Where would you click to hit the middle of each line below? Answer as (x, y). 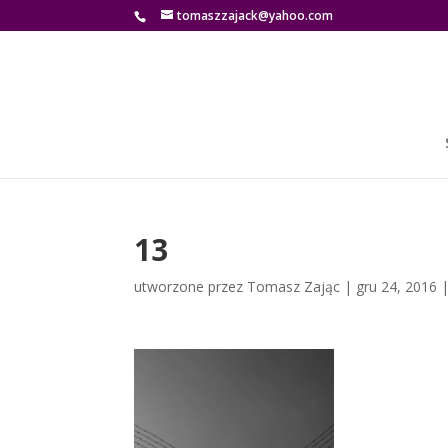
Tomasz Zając (294, 286)
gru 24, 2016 (397, 286)
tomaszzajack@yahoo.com (255, 15)
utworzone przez (191, 286)
